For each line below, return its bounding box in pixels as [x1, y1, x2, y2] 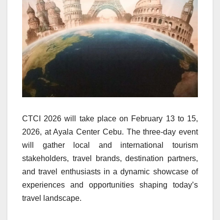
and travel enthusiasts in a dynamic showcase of [22, 167, 198, 176]
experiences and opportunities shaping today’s [22, 181, 198, 190]
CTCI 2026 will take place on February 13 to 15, [22, 114, 198, 123]
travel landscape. [22, 194, 82, 203]
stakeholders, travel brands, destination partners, [22, 154, 198, 163]
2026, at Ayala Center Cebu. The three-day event [22, 128, 198, 137]
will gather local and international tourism [22, 141, 198, 150]
